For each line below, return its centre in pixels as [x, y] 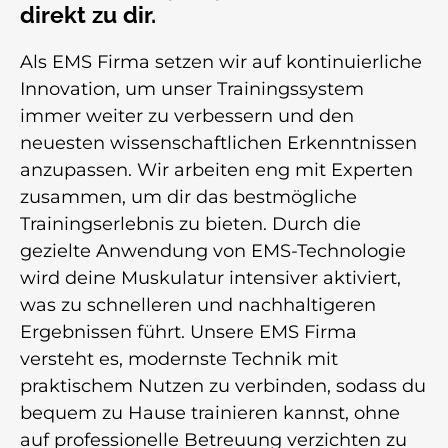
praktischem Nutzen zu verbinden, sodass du [223, 385]
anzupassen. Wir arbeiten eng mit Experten [216, 169]
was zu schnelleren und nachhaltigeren [198, 304]
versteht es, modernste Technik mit [179, 358]
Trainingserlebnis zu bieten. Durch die [190, 223]
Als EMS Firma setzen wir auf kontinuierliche [221, 61]
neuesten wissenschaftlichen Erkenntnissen [218, 142]
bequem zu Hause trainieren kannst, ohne [210, 412]
